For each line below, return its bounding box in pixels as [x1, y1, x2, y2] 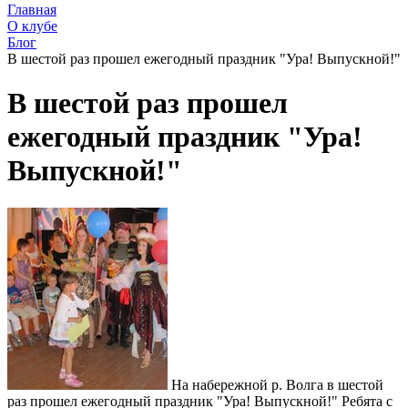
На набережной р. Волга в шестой [168, 376, 383, 393]
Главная [7, 2, 56, 17]
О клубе [7, 18, 57, 34]
